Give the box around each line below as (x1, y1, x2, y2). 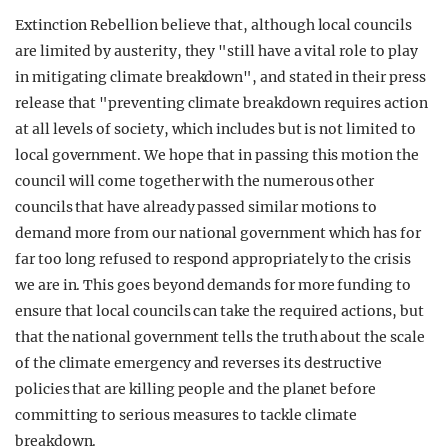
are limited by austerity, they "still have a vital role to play (15, 42, 418, 60)
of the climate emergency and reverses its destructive (15, 354, 383, 372)
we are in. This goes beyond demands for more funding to (15, 276, 411, 294)
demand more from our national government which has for (15, 224, 421, 242)
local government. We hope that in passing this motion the (15, 146, 419, 164)
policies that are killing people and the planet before (15, 380, 376, 398)
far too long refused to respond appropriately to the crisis (15, 250, 411, 268)
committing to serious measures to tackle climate (15, 406, 358, 424)
